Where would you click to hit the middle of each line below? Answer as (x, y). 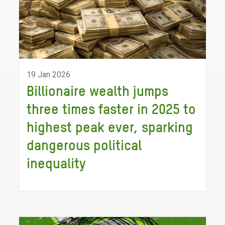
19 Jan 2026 (49, 75)
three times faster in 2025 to (111, 110)
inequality (57, 164)
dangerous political (84, 146)
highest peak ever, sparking (110, 128)
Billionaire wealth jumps (98, 92)
